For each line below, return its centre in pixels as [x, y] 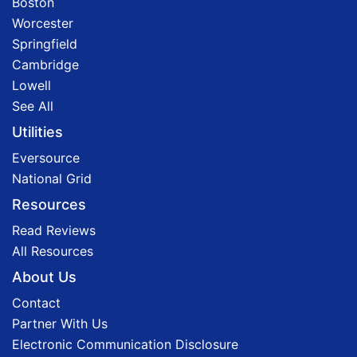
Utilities [37, 131]
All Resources [53, 251]
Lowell [31, 85]
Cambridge [45, 64]
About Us [44, 277]
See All [33, 106]
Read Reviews [54, 230]
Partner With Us [60, 323]
